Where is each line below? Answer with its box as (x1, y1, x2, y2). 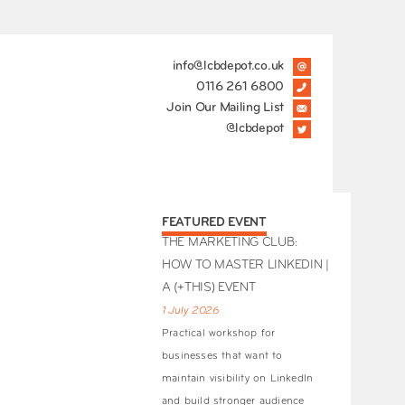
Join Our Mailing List (166, 101, 284, 115)
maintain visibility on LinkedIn (162, 373, 314, 385)
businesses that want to (162, 351, 283, 363)
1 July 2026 (162, 306, 220, 317)
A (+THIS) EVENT (162, 281, 256, 296)
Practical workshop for (162, 328, 276, 340)
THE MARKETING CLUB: (162, 236, 297, 250)
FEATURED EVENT (162, 216, 267, 231)
